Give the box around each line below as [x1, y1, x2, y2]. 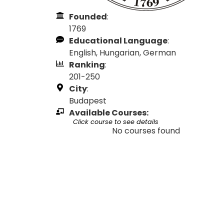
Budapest [69, 95, 106, 106]
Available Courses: [69, 107, 148, 118]
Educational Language [69, 35, 167, 46]
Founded [69, 11, 107, 22]
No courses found [111, 125, 180, 136]
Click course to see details [73, 117, 158, 126]
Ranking [69, 59, 105, 70]
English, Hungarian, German [69, 47, 176, 58]
